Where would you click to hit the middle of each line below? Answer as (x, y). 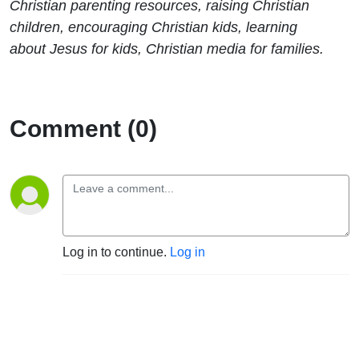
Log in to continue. (116, 252)
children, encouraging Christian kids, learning (153, 26)
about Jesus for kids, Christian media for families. (167, 48)
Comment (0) (83, 128)
